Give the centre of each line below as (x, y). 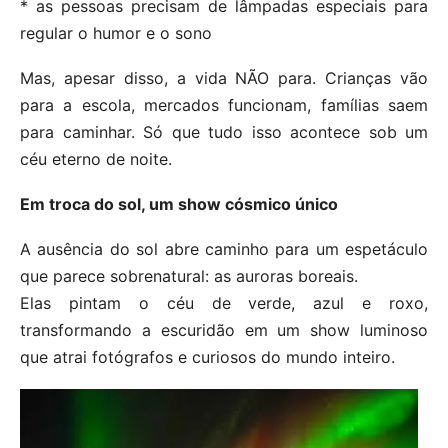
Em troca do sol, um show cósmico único (179, 204)
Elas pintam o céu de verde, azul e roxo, (224, 303)
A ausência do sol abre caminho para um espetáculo (224, 249)
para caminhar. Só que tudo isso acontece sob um (224, 132)
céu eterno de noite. (96, 159)
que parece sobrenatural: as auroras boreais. (189, 276)
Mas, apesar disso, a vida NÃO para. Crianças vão (224, 78)
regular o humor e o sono (116, 33)
